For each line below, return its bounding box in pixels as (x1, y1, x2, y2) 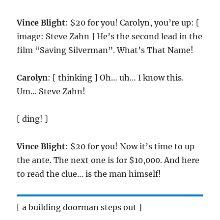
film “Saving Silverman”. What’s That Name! (17, 45, 194, 55)
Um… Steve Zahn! (17, 86, 86, 97)
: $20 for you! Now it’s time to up (65, 141, 195, 152)
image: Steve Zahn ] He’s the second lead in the (17, 31, 203, 42)
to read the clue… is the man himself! (17, 169, 162, 179)
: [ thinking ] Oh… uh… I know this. (48, 73, 184, 83)
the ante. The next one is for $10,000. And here (17, 155, 200, 165)
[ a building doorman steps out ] (17, 202, 142, 213)
